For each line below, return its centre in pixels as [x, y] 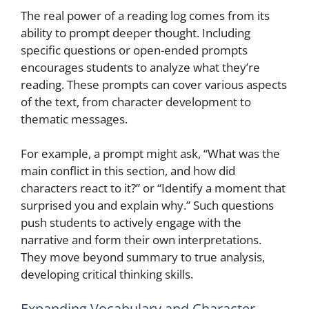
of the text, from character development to [136, 101]
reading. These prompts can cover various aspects [154, 84]
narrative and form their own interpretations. [141, 240]
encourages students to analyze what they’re [140, 67]
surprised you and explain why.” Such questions [147, 205]
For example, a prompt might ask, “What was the [150, 153]
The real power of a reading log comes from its [145, 15]
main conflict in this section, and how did [128, 171]
